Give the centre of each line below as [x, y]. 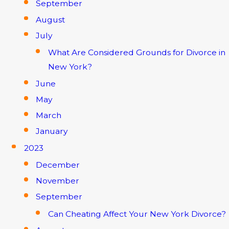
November [58, 181]
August [51, 19]
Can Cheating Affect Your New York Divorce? [137, 214]
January [52, 131]
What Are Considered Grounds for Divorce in [136, 53]
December [58, 165]
